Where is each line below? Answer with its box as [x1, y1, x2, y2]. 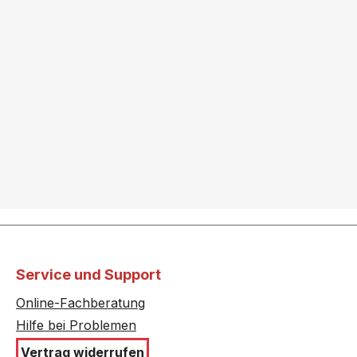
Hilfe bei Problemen [16, 317, 136, 334]
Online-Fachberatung [16, 295, 145, 312]
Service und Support [16, 266, 161, 284]
